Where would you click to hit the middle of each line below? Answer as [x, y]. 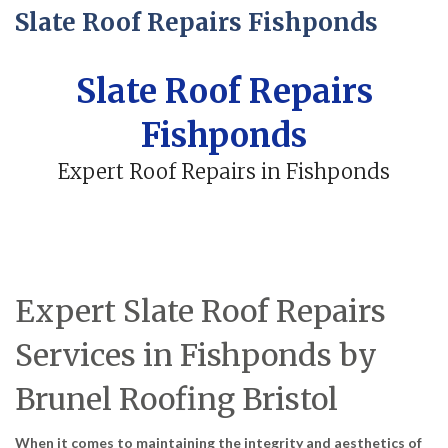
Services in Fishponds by [196, 354]
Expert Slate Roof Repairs [200, 310]
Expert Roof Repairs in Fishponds [224, 172]
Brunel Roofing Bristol [176, 398]
